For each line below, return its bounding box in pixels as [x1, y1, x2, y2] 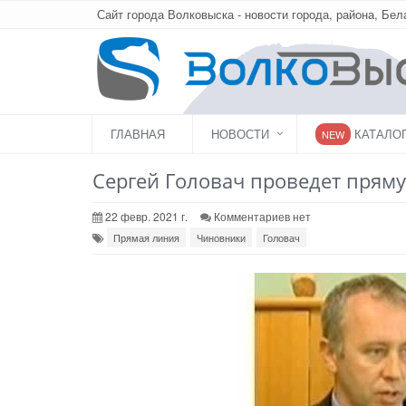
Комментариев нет [214, 208, 311, 224]
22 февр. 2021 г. [102, 208, 188, 224]
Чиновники [197, 230, 246, 245]
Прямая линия [113, 230, 179, 245]
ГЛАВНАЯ [111, 125, 165, 142]
